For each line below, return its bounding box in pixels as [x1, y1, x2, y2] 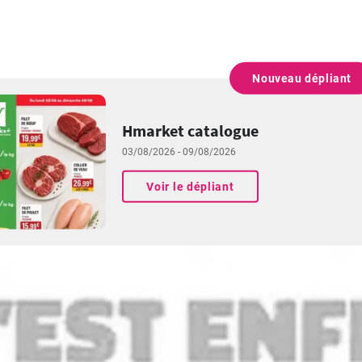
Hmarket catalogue [122, 120, 259, 141]
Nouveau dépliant [252, 72, 351, 85]
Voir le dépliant [146, 179, 234, 193]
